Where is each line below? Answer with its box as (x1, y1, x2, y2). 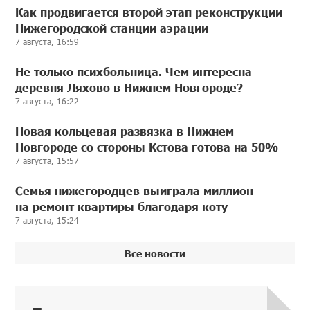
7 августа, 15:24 (15, 215, 80, 226)
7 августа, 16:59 (15, 36, 80, 48)
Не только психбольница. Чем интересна (15, 64, 253, 79)
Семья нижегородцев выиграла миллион (15, 183, 254, 198)
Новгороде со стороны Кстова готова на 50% (15, 140, 279, 154)
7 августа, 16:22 (15, 95, 80, 107)
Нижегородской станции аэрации (15, 21, 209, 35)
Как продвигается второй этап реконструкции (15, 5, 283, 19)
